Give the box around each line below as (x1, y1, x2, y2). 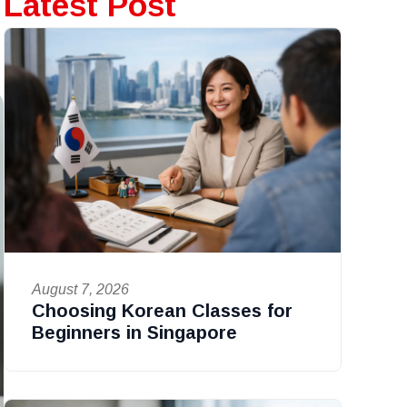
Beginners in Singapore (31, 322, 237, 342)
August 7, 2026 (31, 281, 129, 297)
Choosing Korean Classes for (31, 300, 293, 321)
